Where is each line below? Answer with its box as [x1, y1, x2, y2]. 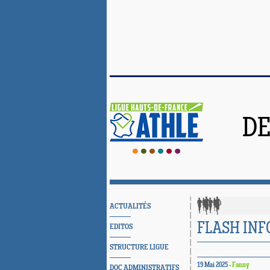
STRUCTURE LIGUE [110, 243, 169, 251]
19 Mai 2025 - [197, 262, 232, 269]
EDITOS [110, 223, 133, 231]
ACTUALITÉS [110, 202, 151, 210]
